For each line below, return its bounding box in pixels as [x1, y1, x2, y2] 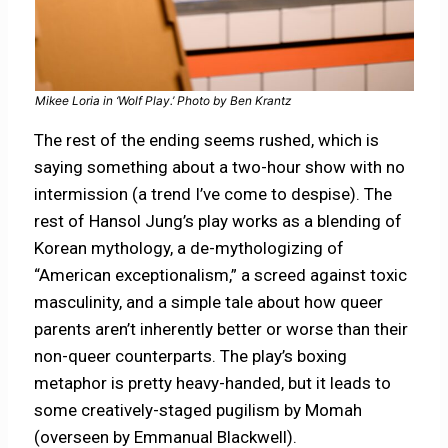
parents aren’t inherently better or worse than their [34, 318, 409, 339]
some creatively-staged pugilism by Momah [34, 399, 363, 420]
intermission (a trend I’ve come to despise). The [34, 183, 393, 204]
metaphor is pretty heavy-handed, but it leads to [34, 372, 392, 393]
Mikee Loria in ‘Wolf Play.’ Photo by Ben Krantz [34, 92, 291, 108]
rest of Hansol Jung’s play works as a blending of [34, 210, 403, 231]
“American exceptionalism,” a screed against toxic [34, 264, 408, 285]
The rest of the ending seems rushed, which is [34, 129, 380, 150]
